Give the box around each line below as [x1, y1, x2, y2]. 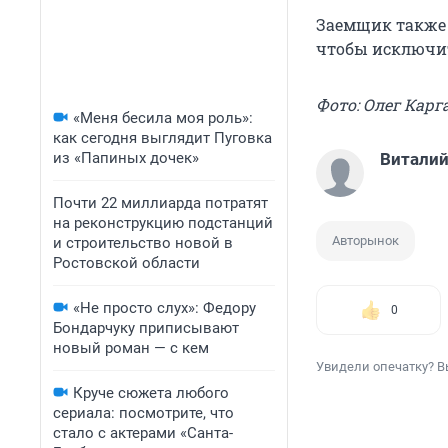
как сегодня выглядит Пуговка [53, 129, 272, 147]
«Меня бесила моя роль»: [73, 109, 253, 127]
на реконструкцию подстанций [53, 214, 273, 232]
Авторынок [332, 233, 399, 249]
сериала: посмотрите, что [53, 404, 234, 422]
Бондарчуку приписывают [53, 319, 239, 337]
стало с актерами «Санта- [53, 424, 233, 442]
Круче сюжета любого [73, 384, 229, 402]
